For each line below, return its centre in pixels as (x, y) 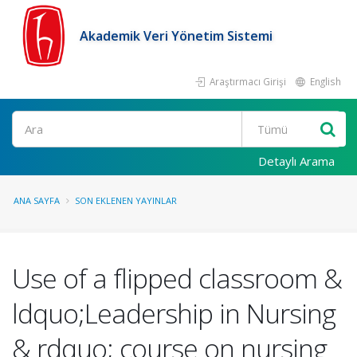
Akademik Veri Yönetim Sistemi (176, 36)
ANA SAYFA (37, 200)
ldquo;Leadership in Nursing (174, 313)
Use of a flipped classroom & (177, 278)
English (324, 81)
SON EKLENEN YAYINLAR (126, 200)
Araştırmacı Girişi (247, 81)
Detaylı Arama (296, 161)
